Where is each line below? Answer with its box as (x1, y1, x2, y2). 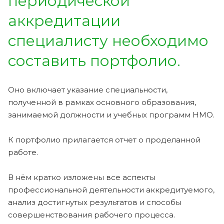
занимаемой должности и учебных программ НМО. (8, 109, 214, 119)
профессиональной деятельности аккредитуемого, (8, 184, 214, 194)
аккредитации (8, 11, 120, 30)
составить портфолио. (8, 51, 180, 70)
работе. (8, 147, 38, 157)
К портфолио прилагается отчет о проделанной (8, 134, 200, 144)
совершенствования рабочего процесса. (8, 209, 175, 219)
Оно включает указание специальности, (8, 84, 167, 94)
